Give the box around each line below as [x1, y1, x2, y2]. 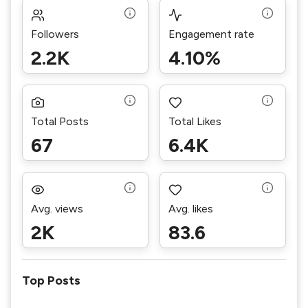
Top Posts [22, 273, 80, 288]
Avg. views [31, 202, 83, 215]
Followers [31, 27, 79, 41]
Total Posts [31, 115, 89, 128]
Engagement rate [168, 27, 254, 41]
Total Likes [168, 115, 221, 128]
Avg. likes [168, 202, 213, 215]
